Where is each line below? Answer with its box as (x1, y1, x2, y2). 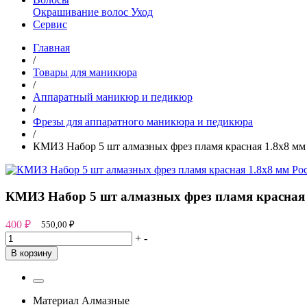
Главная (33, 42, 70, 53)
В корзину (11, 248, 52, 259)
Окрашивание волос (33, 6, 131, 18)
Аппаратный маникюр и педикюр (33, 91, 193, 103)
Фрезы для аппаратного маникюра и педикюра (33, 116, 253, 127)
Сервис (33, 19, 67, 30)
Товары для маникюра (33, 66, 137, 78)
